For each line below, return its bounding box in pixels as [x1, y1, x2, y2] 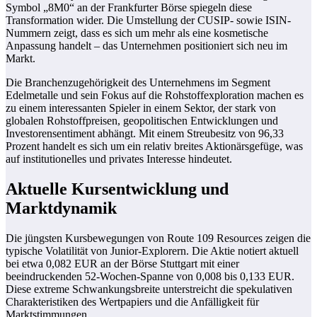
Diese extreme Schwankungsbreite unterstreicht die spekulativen [6, 283, 292, 296]
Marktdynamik [6, 199, 117, 218]
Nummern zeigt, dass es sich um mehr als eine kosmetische [6, 27, 268, 40]
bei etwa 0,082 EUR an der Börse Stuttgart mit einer [6, 258, 239, 270]
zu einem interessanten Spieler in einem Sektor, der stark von [6, 102, 276, 115]
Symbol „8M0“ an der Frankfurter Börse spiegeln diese [6, 1, 252, 14]
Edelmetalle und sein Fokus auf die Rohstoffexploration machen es [6, 89, 304, 102]
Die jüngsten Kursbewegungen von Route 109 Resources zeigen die [6, 232, 311, 245]
